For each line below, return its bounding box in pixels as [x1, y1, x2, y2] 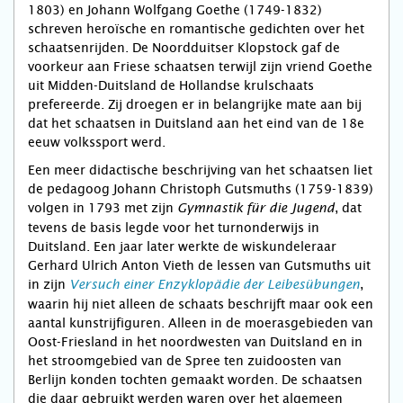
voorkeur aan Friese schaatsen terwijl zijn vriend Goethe [28, 59, 372, 75]
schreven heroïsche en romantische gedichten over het [28, 22, 364, 37]
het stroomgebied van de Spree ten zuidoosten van [28, 354, 342, 369]
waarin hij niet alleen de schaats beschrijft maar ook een [28, 297, 373, 312]
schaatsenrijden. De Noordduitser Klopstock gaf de [28, 40, 340, 56]
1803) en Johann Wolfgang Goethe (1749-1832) [28, 3, 322, 18]
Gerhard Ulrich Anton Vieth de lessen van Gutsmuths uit [28, 258, 371, 273]
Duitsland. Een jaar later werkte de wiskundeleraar [28, 239, 336, 255]
